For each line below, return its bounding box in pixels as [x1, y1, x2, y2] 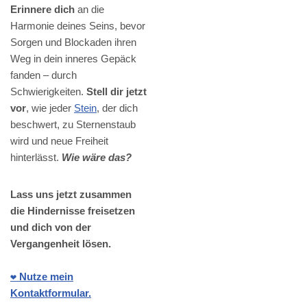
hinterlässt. [10, 151, 62, 164]
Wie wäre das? [62, 151, 132, 164]
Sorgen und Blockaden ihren [10, 36, 136, 49]
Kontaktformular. [10, 287, 91, 299]
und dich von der [10, 221, 91, 234]
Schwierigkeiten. [10, 86, 86, 98]
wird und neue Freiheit [10, 135, 108, 147]
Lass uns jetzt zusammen [10, 188, 132, 201]
